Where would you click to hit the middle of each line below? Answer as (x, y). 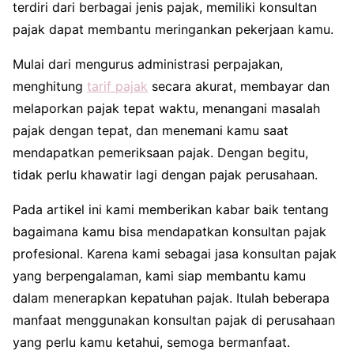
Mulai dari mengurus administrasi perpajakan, (148, 64)
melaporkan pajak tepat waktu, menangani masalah (166, 108)
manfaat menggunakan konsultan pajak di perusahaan (174, 320)
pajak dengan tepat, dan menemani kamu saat (151, 130)
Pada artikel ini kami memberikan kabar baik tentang (171, 209)
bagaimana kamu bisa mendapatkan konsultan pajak (169, 231)
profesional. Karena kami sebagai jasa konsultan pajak (175, 253)
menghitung (50, 86)
